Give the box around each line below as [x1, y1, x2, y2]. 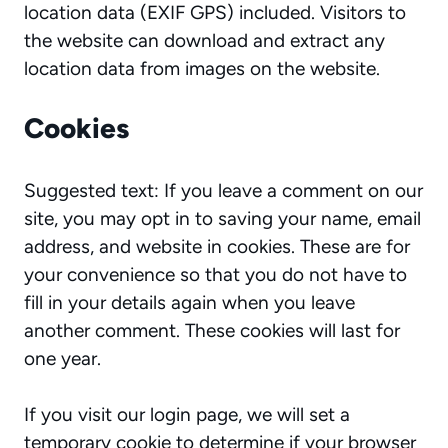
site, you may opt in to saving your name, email [24, 206, 421, 230]
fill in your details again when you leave [24, 290, 355, 314]
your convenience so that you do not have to [24, 262, 407, 286]
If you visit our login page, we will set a [24, 403, 350, 426]
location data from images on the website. [24, 57, 380, 80]
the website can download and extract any [24, 29, 385, 52]
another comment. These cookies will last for [24, 318, 400, 342]
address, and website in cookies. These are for [24, 234, 410, 258]
